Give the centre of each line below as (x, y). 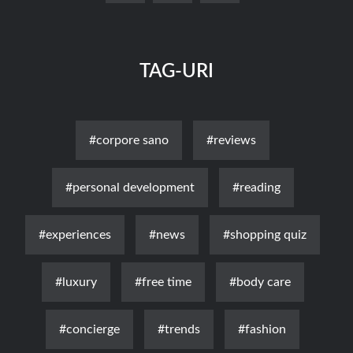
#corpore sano (129, 140)
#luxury (76, 282)
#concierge (89, 329)
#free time (163, 282)
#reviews (231, 140)
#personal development (130, 187)
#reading (256, 187)
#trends (179, 329)
